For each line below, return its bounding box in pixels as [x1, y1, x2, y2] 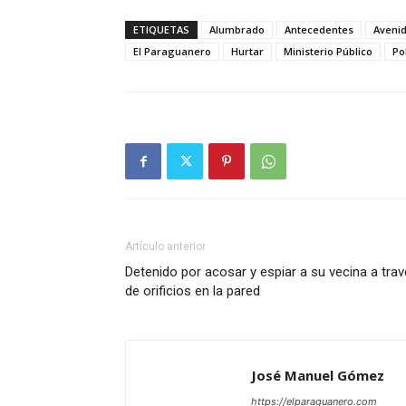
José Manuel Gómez [251, 366, 384, 385]
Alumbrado [209, 23, 265, 37]
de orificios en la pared [125, 283, 260, 300]
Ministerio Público [284, 44, 372, 59]
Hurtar [231, 44, 264, 59]
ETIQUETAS [133, 23, 189, 37]
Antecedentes [285, 23, 353, 37]
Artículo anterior [125, 240, 206, 254]
